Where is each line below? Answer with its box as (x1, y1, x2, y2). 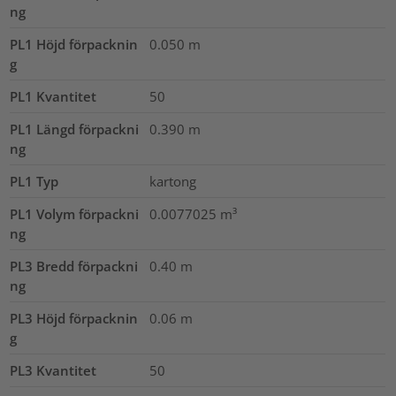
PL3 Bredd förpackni (10, 257, 139, 276)
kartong (148, 172, 196, 191)
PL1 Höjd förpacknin (10, 35, 139, 54)
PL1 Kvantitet (10, 88, 97, 106)
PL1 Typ (10, 172, 59, 191)
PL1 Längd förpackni (10, 120, 140, 139)
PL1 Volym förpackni (10, 205, 140, 224)
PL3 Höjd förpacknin (10, 309, 139, 328)
